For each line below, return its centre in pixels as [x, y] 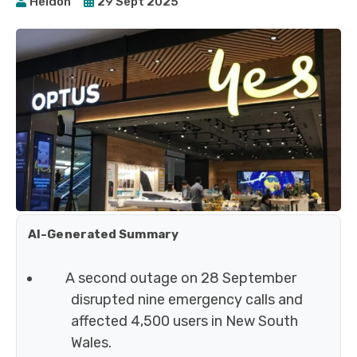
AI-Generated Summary [103, 235]
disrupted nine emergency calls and [187, 300]
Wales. [91, 343]
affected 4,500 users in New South [184, 322]
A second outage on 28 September [180, 279]
